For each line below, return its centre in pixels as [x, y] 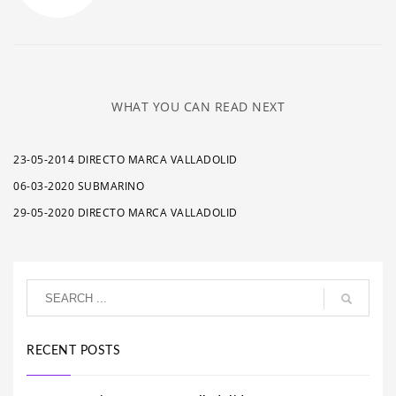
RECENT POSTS [73, 351]
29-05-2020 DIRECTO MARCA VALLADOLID [126, 213]
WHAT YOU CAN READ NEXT [198, 107]
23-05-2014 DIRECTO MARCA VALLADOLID [126, 160]
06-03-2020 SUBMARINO [79, 186]
